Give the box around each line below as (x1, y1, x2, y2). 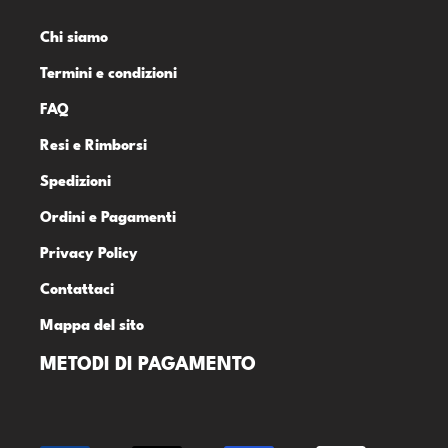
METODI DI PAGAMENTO (40, 355, 256, 374)
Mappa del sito (40, 318, 144, 334)
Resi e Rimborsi (40, 138, 147, 154)
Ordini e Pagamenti (40, 210, 176, 226)
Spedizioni (40, 174, 111, 190)
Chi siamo (40, 30, 108, 46)
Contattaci (40, 282, 114, 298)
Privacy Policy (40, 246, 138, 262)
